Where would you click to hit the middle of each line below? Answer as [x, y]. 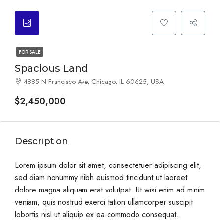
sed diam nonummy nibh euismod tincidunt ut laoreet [101, 178]
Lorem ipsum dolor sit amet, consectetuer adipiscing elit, [108, 165]
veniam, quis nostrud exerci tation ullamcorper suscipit [104, 202]
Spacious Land [52, 68]
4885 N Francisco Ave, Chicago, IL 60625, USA [94, 82]
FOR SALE [30, 52]
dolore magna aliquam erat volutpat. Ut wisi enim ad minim [110, 190]
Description [41, 141]
